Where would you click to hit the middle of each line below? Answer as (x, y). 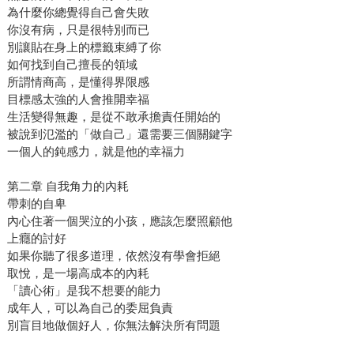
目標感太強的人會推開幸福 (78, 99)
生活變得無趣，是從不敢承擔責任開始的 (113, 116)
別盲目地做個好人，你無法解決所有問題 (113, 325)
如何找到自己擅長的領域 (72, 64)
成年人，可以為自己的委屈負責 (90, 307)
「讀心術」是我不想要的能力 (84, 290)
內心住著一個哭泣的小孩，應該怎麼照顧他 (119, 220)
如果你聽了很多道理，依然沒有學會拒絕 (113, 255)
